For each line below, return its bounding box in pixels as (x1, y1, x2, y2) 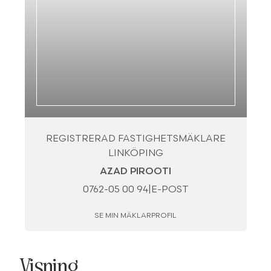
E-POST (151, 185, 189, 195)
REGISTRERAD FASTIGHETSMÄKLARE (45, 134, 226, 145)
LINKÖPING (108, 149, 163, 159)
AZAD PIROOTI (100, 167, 171, 177)
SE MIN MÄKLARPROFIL (94, 212, 177, 220)
